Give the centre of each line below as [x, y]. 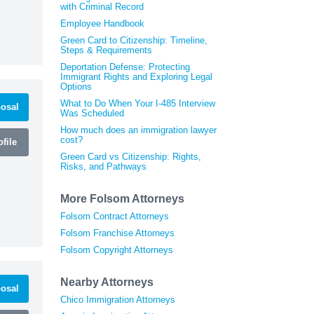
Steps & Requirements [106, 50]
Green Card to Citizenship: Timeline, [134, 40]
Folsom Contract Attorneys [115, 216]
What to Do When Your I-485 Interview [138, 103]
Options [76, 86]
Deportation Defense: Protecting [125, 67]
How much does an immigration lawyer [138, 130]
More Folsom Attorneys [122, 198]
